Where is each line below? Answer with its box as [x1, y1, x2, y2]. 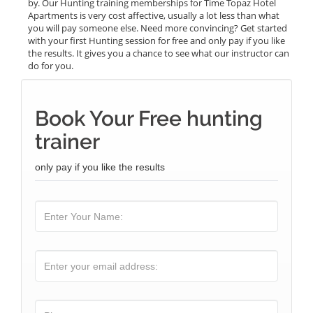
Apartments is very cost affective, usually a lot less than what [28, 9, 279, 22]
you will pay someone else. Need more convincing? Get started [28, 22, 287, 34]
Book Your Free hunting [35, 106, 263, 131]
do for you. [28, 59, 73, 72]
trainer [35, 129, 100, 154]
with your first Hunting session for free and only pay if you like [28, 34, 285, 47]
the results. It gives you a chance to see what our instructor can [28, 47, 289, 59]
